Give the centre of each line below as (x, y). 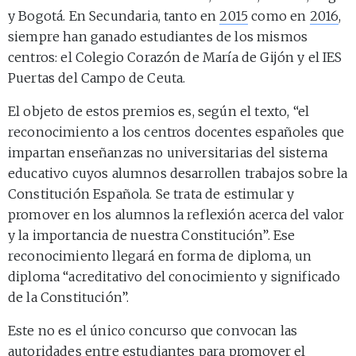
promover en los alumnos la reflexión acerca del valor (176, 214)
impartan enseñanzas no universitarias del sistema (168, 152)
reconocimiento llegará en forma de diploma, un (160, 255)
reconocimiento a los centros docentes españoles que (176, 132)
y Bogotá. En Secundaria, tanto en (114, 15)
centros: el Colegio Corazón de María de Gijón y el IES (175, 57)
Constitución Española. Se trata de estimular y (151, 193)
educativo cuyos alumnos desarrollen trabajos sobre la (178, 173)
